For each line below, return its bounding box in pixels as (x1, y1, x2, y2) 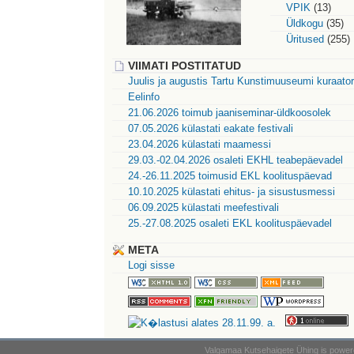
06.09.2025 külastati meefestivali (128, 201, 279, 213)
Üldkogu (286, 17, 323, 29)
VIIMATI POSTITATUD (128, 59, 241, 72)
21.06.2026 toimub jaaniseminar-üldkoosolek (128, 107, 331, 119)
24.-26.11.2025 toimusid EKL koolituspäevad (128, 170, 332, 182)
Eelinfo (128, 91, 160, 103)
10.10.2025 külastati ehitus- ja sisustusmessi (128, 186, 335, 198)
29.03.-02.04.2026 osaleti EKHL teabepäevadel (128, 154, 343, 166)
